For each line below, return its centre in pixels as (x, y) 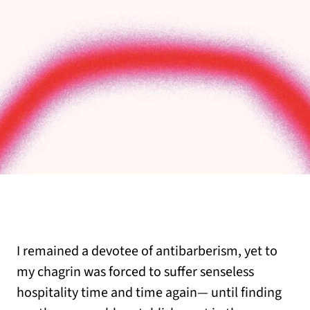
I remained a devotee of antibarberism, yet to (147, 252)
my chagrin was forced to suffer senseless (135, 272)
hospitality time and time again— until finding (149, 293)
